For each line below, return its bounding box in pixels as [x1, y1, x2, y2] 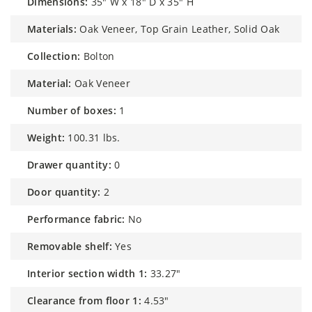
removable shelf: [33, 239, 112, 253]
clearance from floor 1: [33, 293, 141, 307]
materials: [36, 22, 77, 36]
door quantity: [34, 185, 101, 198]
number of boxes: [35, 103, 116, 117]
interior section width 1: [30, 266, 148, 280]
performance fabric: [33, 212, 125, 226]
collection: [33, 49, 81, 63]
